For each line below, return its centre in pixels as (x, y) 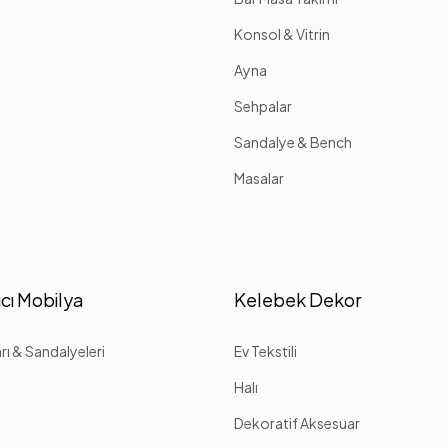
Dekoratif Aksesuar (296, 422)
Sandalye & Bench (292, 141)
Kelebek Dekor (297, 299)
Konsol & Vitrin (281, 33)
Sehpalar (262, 105)
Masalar (258, 177)
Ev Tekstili (265, 350)
